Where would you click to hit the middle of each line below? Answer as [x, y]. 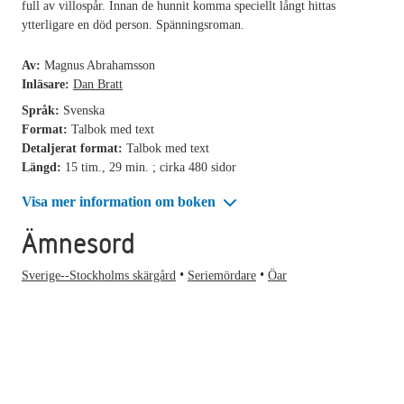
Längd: [43, 167]
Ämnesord [78, 243]
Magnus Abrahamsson [100, 65]
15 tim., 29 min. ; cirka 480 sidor [151, 167]
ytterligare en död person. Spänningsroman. [133, 24]
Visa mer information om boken [120, 201]
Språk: [42, 110]
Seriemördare [222, 276]
